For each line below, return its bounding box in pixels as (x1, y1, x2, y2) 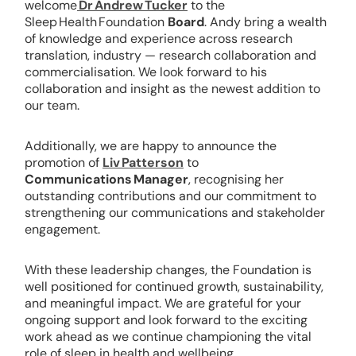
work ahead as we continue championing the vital (25, 328, 311, 345)
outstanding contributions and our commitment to (25, 188, 316, 204)
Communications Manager (25, 171, 188, 188)
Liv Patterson (103, 154, 184, 171)
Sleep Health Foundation (25, 14, 168, 30)
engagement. (25, 221, 100, 238)
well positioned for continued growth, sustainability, (25, 278, 323, 295)
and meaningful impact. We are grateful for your (25, 295, 301, 311)
